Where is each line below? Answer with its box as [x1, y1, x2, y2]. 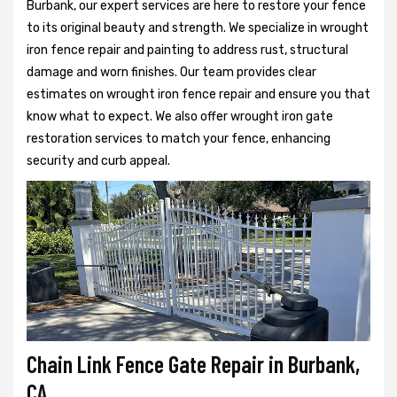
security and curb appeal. [27, 152, 170, 168]
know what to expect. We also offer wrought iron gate [27, 108, 333, 124]
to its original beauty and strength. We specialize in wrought [27, 19, 369, 35]
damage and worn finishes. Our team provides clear [27, 64, 316, 80]
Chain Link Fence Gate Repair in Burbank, [27, 349, 360, 378]
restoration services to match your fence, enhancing [27, 130, 331, 146]
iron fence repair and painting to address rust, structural [27, 42, 348, 58]
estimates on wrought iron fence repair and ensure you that [27, 86, 370, 102]
